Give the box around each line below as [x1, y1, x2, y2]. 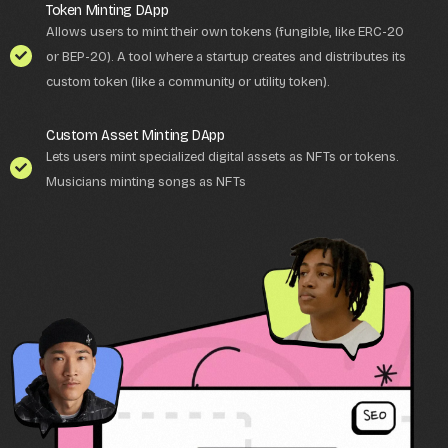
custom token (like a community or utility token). [46, 74, 330, 91]
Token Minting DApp [46, 2, 169, 20]
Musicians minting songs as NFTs [46, 174, 246, 191]
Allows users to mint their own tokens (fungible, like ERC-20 [46, 24, 404, 41]
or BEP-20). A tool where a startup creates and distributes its [46, 49, 406, 66]
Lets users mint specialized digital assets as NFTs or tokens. [46, 149, 399, 166]
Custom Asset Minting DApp [46, 127, 225, 145]
